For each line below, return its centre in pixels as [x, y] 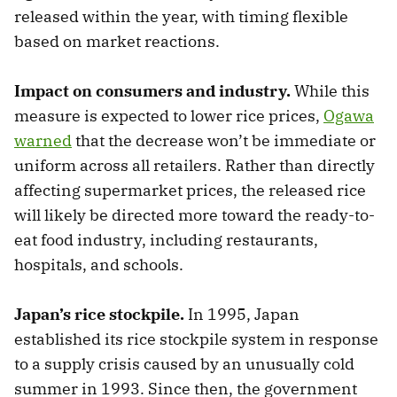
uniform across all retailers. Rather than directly [195, 165]
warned [43, 140]
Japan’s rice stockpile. [99, 314]
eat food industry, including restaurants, [166, 239]
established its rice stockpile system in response [196, 339]
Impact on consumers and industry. [152, 90]
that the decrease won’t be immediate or [224, 140]
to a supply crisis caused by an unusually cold [184, 363]
